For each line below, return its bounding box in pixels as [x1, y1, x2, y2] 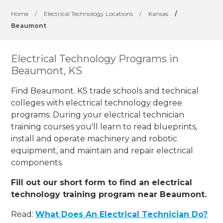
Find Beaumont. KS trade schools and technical [11, 86, 199, 96]
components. [11, 157, 64, 167]
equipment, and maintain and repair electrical [11, 145, 194, 155]
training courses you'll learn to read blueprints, [11, 121, 198, 131]
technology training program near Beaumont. [11, 189, 207, 199]
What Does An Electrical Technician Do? [35, 209, 208, 219]
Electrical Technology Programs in [11, 53, 179, 65]
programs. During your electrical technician [11, 110, 185, 119]
